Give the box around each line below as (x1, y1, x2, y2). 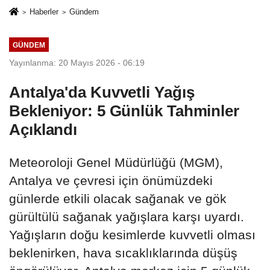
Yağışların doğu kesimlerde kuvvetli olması (9, 227, 256, 242)
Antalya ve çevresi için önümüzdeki (9, 173, 213, 187)
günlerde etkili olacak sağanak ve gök (9, 191, 227, 206)
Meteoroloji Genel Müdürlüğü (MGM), (9, 155, 223, 169)
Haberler (29, 7, 58, 16)
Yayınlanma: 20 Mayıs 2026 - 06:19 (9, 57, 145, 67)
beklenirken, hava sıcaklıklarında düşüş (9, 245, 237, 260)
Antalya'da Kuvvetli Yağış (9, 83, 195, 101)
